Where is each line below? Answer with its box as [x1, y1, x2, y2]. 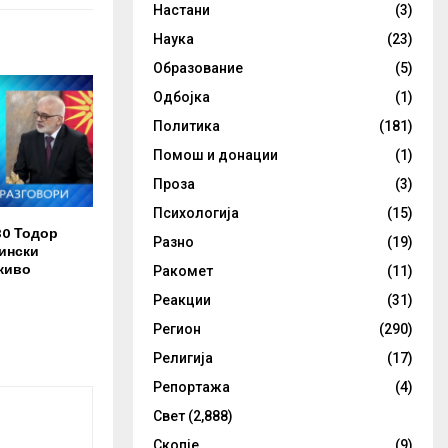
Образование [153, 60, 243, 76]
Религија [153, 350, 213, 366]
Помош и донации [153, 147, 278, 163]
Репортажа [153, 379, 230, 395]
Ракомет [153, 263, 213, 279]
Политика [153, 118, 220, 134]
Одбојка [153, 89, 210, 105]
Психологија [153, 205, 239, 221]
